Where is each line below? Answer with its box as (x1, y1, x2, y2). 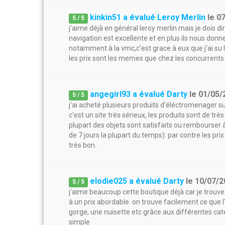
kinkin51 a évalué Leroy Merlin (90, 13, 206, 22)
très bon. (69, 141, 96, 149)
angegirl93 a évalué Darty (90, 89, 188, 99)
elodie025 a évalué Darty (90, 176, 184, 186)
